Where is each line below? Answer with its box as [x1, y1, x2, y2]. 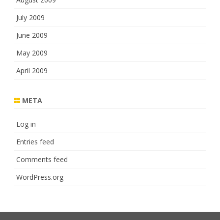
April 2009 [16, 66, 48, 75]
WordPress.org [16, 172, 63, 182]
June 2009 [16, 30, 48, 40]
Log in [16, 119, 36, 129]
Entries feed [16, 137, 54, 146]
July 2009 [16, 13, 45, 22]
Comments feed [16, 155, 68, 164]
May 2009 [16, 48, 48, 57]
